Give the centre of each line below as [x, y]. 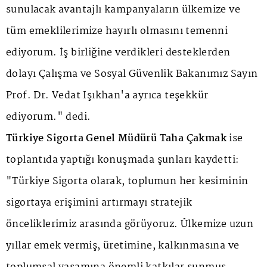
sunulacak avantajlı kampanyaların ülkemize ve [123, 10]
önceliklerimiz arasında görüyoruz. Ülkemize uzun [130, 225]
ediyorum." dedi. [49, 117]
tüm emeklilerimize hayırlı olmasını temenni [117, 32]
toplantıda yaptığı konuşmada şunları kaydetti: [123, 160]
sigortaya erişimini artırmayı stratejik [99, 203]
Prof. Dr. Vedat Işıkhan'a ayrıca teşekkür [107, 96]
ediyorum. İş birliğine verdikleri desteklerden [118, 53]
